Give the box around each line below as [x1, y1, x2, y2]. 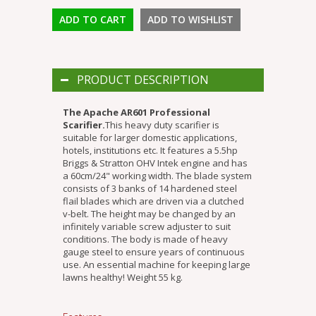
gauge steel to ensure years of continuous [63, 245, 245, 259]
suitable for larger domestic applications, [63, 131, 237, 145]
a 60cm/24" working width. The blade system [63, 169, 252, 183]
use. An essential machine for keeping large [63, 258, 250, 272]
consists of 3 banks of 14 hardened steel [63, 182, 237, 195]
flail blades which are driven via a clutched [63, 195, 244, 208]
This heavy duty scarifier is [105, 119, 219, 132]
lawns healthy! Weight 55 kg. [63, 271, 183, 284]
